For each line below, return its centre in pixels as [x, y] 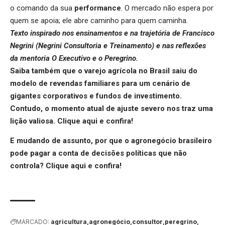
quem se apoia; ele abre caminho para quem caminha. [99, 20]
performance [98, 8]
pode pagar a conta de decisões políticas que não [98, 153]
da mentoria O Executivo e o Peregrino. [74, 58]
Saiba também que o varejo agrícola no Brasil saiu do [104, 71]
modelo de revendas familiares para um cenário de [100, 83]
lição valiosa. [34, 121]
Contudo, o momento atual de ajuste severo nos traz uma [111, 108]
